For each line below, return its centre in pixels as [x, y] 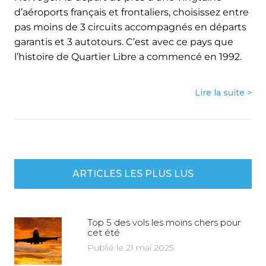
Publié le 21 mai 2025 [130, 247]
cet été [103, 232]
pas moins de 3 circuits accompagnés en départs [130, 27]
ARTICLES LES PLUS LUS [133, 173]
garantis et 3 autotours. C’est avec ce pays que [124, 42]
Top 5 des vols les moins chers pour [164, 222]
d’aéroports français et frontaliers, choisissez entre [132, 12]
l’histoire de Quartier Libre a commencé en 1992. [128, 56]
